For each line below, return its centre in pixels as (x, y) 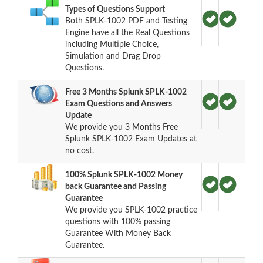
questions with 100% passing (118, 222)
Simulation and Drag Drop (113, 56)
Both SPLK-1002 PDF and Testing (127, 21)
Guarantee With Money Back (118, 233)
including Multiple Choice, (112, 44)
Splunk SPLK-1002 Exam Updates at (131, 139)
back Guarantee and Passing (116, 186)
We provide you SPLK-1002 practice (131, 210)
